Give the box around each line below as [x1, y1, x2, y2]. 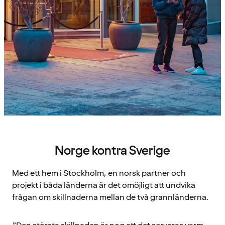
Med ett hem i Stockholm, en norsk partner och [12, 167, 186, 179]
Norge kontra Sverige [55, 142, 170, 159]
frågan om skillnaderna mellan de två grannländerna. [12, 191, 208, 203]
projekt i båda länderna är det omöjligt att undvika [12, 179, 195, 191]
